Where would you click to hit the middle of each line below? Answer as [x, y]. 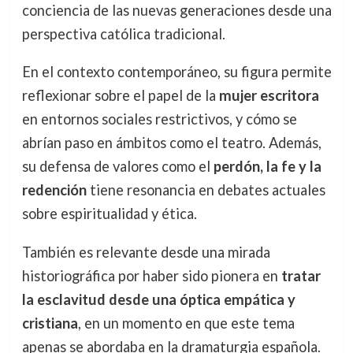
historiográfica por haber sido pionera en [151, 275]
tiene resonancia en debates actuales [206, 190]
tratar [301, 275]
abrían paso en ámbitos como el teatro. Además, [171, 143]
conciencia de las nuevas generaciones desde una [176, 11]
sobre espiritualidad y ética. [109, 214]
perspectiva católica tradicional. [123, 34]
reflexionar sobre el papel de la [120, 96]
